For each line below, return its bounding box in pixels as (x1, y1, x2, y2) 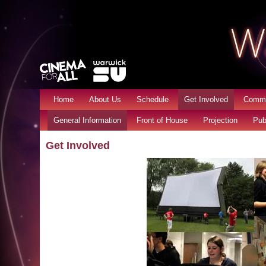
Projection (203, 116, 238, 125)
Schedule (137, 95, 169, 104)
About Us (89, 95, 122, 104)
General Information (53, 116, 122, 125)
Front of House (137, 116, 188, 125)
